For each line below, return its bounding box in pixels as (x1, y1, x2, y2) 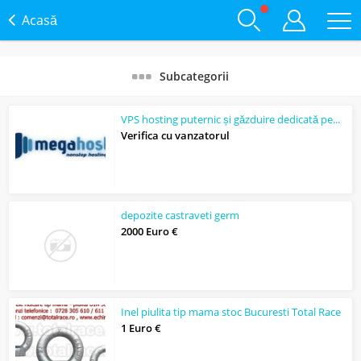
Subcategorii (160, 68, 229, 84)
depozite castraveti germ (121, 208, 239, 223)
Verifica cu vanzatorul (121, 128, 230, 143)
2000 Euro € (121, 224, 178, 239)
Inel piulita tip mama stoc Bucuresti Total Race (121, 304, 341, 319)
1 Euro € (121, 320, 161, 335)
